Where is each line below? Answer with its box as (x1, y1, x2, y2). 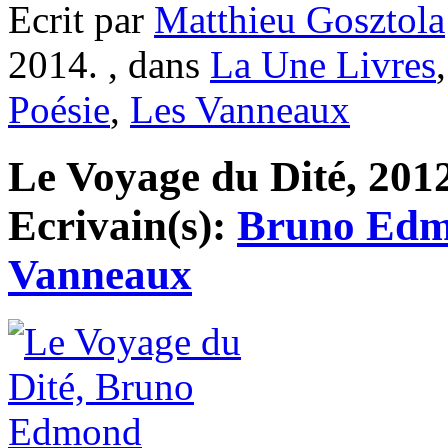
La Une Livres (210, 43, 436, 87)
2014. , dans (8, 43, 210, 87)
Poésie (8, 88, 110, 132)
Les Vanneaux (130, 88, 350, 132)
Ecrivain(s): (8, 201, 237, 249)
